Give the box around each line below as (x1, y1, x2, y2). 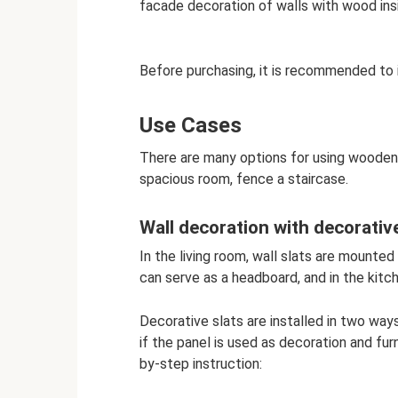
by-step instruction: (139, 355, 262, 373)
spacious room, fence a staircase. (139, 170, 348, 187)
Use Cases (139, 112, 242, 138)
